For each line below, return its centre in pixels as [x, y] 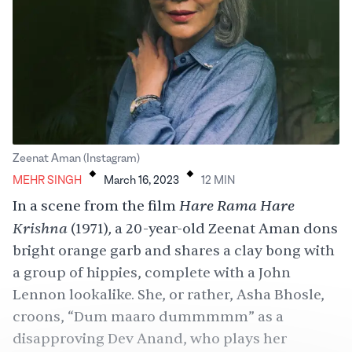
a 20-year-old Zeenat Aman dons [226, 229]
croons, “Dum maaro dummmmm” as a [148, 317]
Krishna [42, 229]
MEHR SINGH [47, 181]
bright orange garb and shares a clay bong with [174, 251]
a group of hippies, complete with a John [152, 273]
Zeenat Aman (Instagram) [76, 159]
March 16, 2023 [141, 181]
